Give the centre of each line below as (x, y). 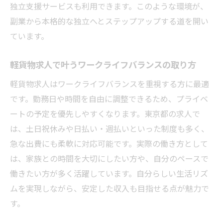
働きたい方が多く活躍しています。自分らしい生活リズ (109, 173)
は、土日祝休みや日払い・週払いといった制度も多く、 (110, 128)
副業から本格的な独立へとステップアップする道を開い (109, 21)
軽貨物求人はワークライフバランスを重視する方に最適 (110, 83)
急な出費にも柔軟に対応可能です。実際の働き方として (109, 143)
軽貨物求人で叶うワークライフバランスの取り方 (103, 64)
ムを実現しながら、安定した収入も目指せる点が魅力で (110, 188)
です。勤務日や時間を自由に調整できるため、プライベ (109, 98)
